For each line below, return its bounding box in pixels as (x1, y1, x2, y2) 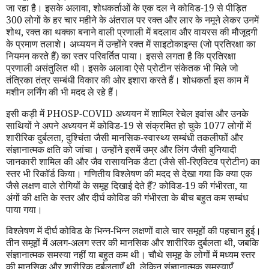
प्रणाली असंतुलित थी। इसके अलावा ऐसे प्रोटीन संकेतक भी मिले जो (6, 61, 238, 74)
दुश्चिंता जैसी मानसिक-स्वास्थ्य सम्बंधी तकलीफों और (66, 130, 243, 144)
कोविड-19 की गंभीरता (159, 178, 235, 192)
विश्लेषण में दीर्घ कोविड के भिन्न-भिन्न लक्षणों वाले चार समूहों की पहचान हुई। (6, 224, 261, 238)
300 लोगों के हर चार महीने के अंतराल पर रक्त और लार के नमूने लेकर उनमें (6, 13, 259, 26)
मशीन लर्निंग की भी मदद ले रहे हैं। (6, 85, 119, 98)
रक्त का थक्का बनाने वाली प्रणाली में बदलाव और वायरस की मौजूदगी (26, 25, 258, 38)
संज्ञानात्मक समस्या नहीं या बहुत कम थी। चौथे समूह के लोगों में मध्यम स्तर (6, 248, 255, 262)
